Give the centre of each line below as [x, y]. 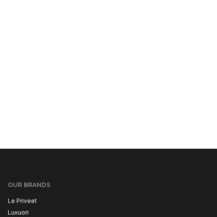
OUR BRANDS [29, 185]
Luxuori [18, 212]
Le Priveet [22, 201]
